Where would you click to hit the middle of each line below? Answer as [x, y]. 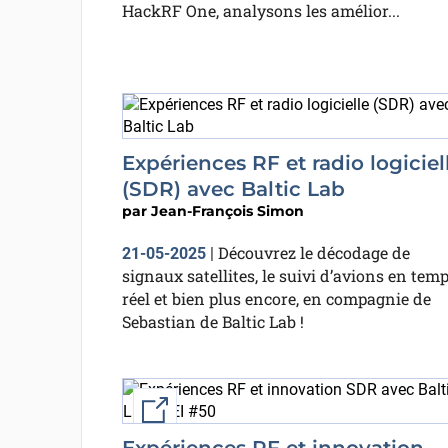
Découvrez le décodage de [313, 252]
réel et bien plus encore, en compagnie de [276, 298]
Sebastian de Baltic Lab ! [212, 321]
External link [215, 410]
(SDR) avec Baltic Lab [233, 189]
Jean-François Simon [227, 211]
